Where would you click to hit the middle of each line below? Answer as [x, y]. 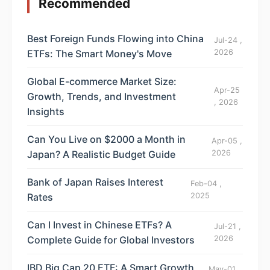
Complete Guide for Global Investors [111, 240]
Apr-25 [227, 90]
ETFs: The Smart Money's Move [99, 53]
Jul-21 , [227, 226]
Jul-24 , [228, 40]
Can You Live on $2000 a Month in [106, 139]
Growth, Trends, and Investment [102, 96]
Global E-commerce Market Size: [102, 81]
